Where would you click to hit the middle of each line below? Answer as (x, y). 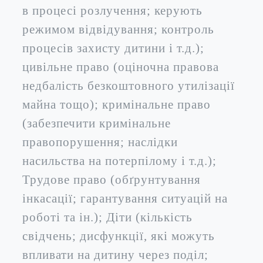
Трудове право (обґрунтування (112, 179)
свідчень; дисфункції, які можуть (119, 236)
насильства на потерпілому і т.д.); (119, 161)
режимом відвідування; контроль (118, 29)
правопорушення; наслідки (100, 142)
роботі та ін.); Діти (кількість (107, 217)
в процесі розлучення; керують (112, 10)
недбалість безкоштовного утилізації (129, 85)
